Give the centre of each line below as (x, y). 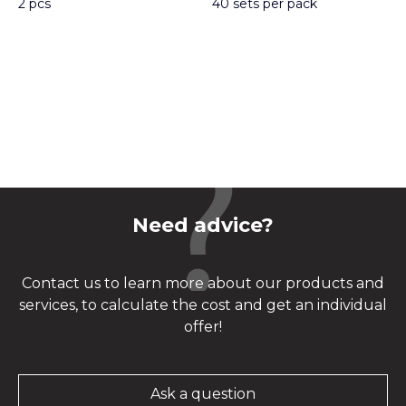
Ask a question (203, 394)
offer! (203, 327)
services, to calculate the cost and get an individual (203, 305)
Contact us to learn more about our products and (203, 284)
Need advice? (203, 226)
